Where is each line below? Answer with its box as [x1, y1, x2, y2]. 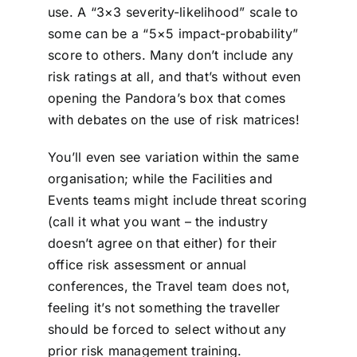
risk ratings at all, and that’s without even [47, 69, 301, 85]
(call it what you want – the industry [47, 214, 268, 230]
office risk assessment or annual [47, 257, 247, 273]
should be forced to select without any [47, 321, 287, 338]
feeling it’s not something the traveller [47, 300, 280, 316]
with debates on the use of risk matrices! [47, 112, 300, 128]
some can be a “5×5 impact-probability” [47, 25, 299, 42]
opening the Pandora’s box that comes [47, 90, 286, 107]
